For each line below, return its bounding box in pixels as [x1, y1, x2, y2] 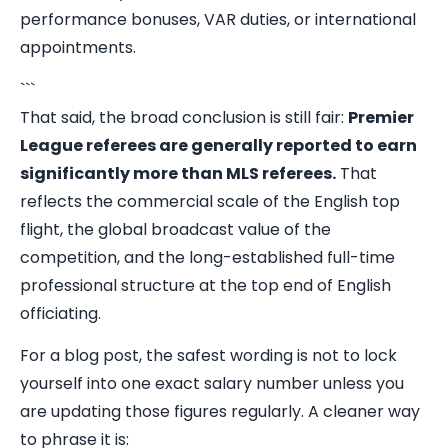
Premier [348, 106, 414, 129]
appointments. [20, 36, 136, 59]
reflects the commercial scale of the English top [20, 190, 400, 213]
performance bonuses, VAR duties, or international [20, 8, 416, 31]
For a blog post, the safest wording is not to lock [20, 344, 397, 367]
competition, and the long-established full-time [20, 246, 395, 269]
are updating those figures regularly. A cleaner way [20, 400, 420, 423]
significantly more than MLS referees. [20, 162, 336, 185]
